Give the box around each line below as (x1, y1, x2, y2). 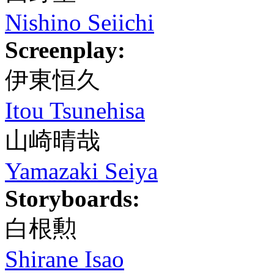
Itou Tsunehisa (5, 97, 145, 124)
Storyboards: (5, 185, 140, 212)
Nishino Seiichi (5, 9, 154, 35)
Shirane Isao (5, 246, 124, 272)
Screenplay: (5, 37, 125, 63)
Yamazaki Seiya (5, 158, 158, 184)
